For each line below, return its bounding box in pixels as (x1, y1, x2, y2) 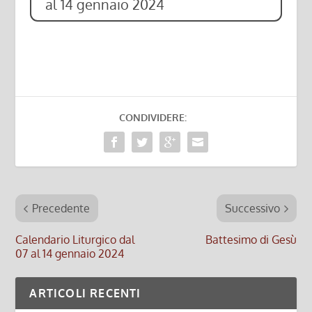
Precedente (32, 201, 91, 216)
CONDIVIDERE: (118, 111, 187, 124)
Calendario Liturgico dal (15, 233, 135, 247)
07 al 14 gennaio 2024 (15, 247, 125, 261)
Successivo (224, 201, 280, 216)
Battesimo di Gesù (205, 233, 297, 247)
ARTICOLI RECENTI (29, 286, 141, 301)
